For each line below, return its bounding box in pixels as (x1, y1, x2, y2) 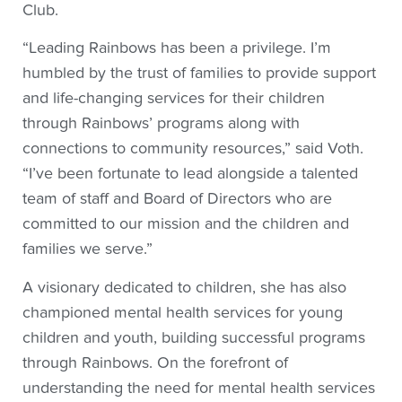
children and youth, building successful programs (22, 328, 365, 347)
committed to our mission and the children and (22, 214, 349, 234)
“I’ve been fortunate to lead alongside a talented (22, 164, 358, 184)
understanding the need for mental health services (22, 378, 375, 398)
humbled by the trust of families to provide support (22, 64, 376, 83)
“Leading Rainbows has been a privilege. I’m (22, 39, 331, 58)
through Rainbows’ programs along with (22, 114, 300, 134)
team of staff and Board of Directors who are (22, 189, 332, 209)
